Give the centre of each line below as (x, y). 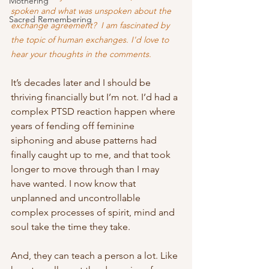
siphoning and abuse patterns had (85, 141)
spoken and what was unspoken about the (92, 11)
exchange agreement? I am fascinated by (91, 26)
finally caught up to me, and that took (92, 155)
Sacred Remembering (50, 20)
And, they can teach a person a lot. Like (95, 256)
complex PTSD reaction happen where (94, 112)
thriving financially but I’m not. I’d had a (95, 97)
